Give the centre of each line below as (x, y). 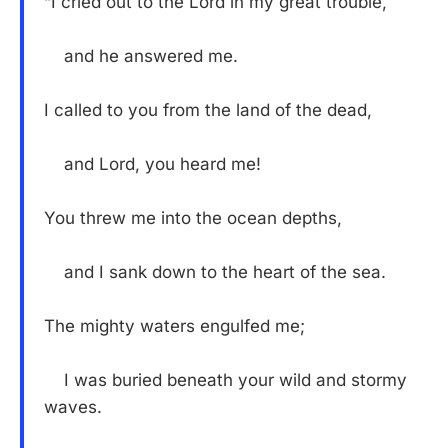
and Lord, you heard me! (152, 164)
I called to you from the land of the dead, (208, 110)
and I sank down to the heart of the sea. (215, 272)
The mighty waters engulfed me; (174, 326)
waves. (73, 407)
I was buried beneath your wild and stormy (225, 380)
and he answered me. (141, 56)
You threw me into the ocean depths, (193, 218)
